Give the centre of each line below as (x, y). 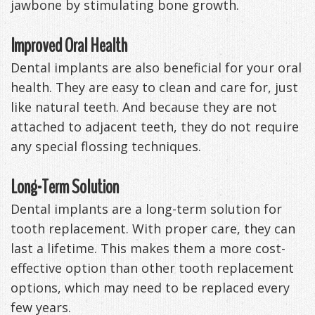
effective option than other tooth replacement (152, 268)
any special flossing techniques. (106, 146)
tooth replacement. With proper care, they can (153, 228)
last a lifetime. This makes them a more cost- (148, 248)
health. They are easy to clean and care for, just (154, 87)
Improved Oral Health (69, 45)
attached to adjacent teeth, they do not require (155, 126)
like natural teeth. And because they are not (144, 107)
